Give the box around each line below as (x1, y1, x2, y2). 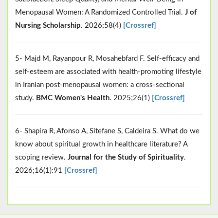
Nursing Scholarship (15, 21, 81, 29)
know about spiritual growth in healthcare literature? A (15, 140, 187, 148)
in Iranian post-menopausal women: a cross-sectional (15, 81, 184, 89)
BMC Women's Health (36, 94, 109, 102)
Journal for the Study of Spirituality (68, 153, 184, 161)
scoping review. (15, 153, 68, 161)
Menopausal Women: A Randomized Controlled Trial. (15, 8, 185, 16)
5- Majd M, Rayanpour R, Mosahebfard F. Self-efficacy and (15, 54, 200, 62)
